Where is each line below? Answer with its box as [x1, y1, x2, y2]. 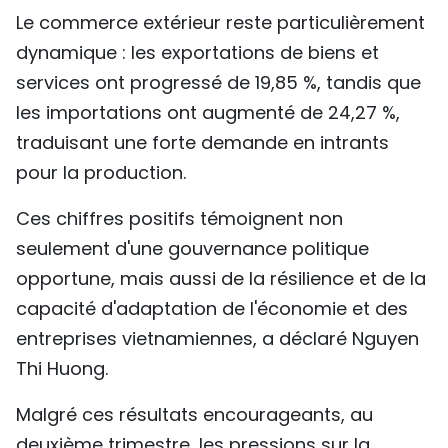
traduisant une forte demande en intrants [16, 129, 389, 155]
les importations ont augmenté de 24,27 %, [16, 99, 400, 125]
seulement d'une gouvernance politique [16, 235, 369, 261]
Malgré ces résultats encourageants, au [16, 401, 373, 427]
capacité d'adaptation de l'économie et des [16, 295, 408, 321]
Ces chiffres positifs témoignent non [16, 205, 343, 231]
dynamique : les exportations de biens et [16, 39, 379, 65]
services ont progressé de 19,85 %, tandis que [16, 69, 421, 95]
